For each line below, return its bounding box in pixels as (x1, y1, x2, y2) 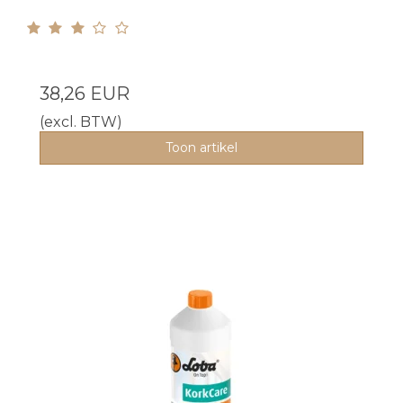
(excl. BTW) (40, 112, 122, 130)
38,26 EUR (40, 82, 130, 104)
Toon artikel (166, 139, 237, 156)
